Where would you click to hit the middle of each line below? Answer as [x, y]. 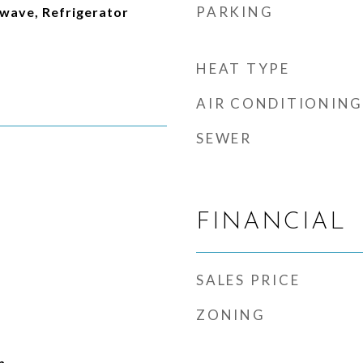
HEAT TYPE [243, 68]
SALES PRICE [248, 280]
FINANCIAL [271, 222]
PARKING [235, 12]
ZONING [231, 315]
